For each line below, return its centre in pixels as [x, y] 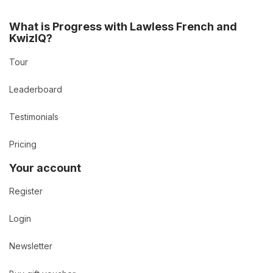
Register [26, 191]
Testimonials [34, 117]
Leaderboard [36, 89]
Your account [45, 168]
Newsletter [31, 246]
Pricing [23, 144]
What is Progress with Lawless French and [123, 27]
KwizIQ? [31, 38]
